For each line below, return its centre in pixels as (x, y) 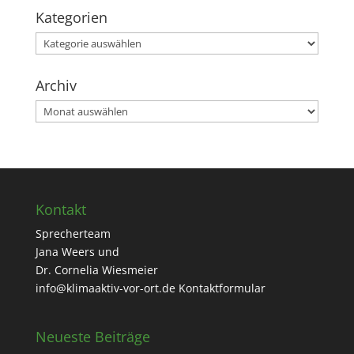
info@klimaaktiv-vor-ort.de (105, 288)
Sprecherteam (73, 233)
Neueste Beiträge (92, 336)
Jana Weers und (77, 251)
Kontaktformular (222, 288)
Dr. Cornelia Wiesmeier (96, 269)
